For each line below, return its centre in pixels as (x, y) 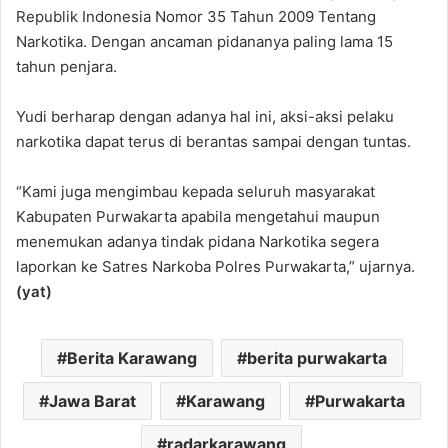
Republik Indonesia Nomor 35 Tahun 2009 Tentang (196, 17)
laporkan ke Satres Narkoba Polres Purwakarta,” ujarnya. (215, 267)
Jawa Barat (92, 401)
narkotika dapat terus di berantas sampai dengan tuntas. (213, 142)
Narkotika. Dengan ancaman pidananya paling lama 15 (204, 42)
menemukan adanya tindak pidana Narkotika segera (197, 242)
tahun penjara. (66, 67)
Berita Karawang (131, 358)
